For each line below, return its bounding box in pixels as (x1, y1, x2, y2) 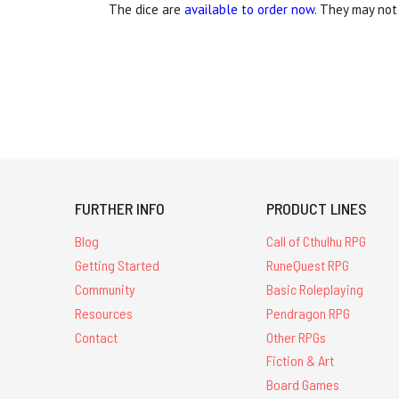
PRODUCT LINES (266, 199, 368, 219)
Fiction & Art (266, 352, 335, 370)
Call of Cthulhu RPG (266, 232, 367, 250)
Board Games (266, 376, 340, 394)
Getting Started (75, 256, 159, 274)
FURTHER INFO (75, 199, 165, 219)
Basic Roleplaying (266, 281, 364, 298)
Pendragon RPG (266, 304, 351, 322)
